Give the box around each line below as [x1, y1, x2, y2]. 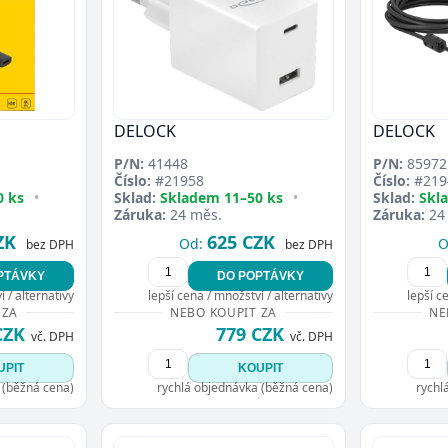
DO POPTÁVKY [217, 268, 304, 283]
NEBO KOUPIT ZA [169, 303, 278, 321]
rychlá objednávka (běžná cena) [157, 378, 333, 396]
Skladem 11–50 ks [160, 187, 283, 207]
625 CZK [207, 229, 275, 254]
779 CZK [216, 321, 284, 346]
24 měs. [166, 204, 222, 224]
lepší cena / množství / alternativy [148, 286, 333, 304]
